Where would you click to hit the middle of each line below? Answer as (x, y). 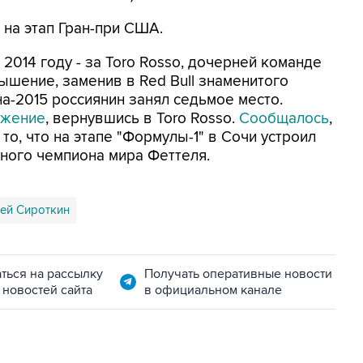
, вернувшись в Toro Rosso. (142, 119)
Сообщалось (284, 119)
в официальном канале (213, 290)
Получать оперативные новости (238, 274)
